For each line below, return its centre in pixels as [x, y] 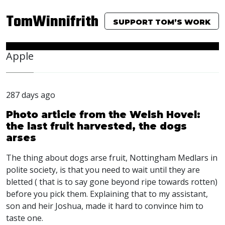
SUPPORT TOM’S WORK [162, 22]
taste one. [25, 218]
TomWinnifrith [52, 22]
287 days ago [31, 95]
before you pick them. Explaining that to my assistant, [107, 194]
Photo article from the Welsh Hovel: [103, 115]
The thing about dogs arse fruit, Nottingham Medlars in [112, 158]
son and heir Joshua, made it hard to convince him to [105, 206]
